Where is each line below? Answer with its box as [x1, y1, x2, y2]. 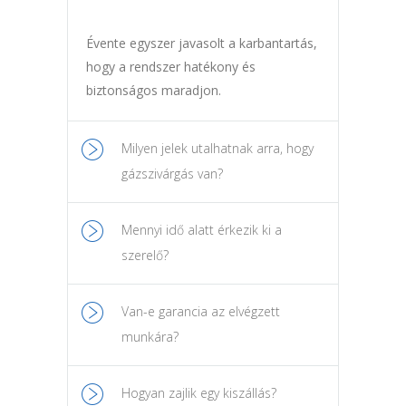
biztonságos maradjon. [86, 82, 221, 100]
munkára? [121, 328, 179, 346]
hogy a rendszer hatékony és [86, 58, 256, 76]
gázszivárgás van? [121, 165, 223, 183]
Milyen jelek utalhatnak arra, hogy [121, 140, 314, 158]
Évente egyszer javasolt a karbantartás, [86, 34, 317, 53]
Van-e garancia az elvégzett [121, 303, 280, 321]
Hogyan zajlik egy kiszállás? [121, 384, 276, 402]
